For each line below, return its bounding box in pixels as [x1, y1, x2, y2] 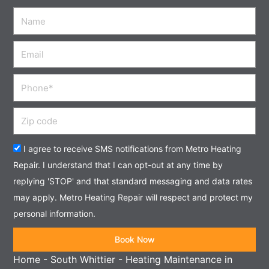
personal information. [13, 208, 96, 219]
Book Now [114, 234, 155, 245]
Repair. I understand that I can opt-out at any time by [13, 160, 223, 171]
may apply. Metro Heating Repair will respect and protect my [13, 192, 253, 203]
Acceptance [13, 142, 69, 154]
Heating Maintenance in [125, 253, 233, 266]
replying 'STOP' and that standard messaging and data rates [13, 176, 253, 187]
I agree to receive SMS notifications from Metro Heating [23, 144, 242, 154]
